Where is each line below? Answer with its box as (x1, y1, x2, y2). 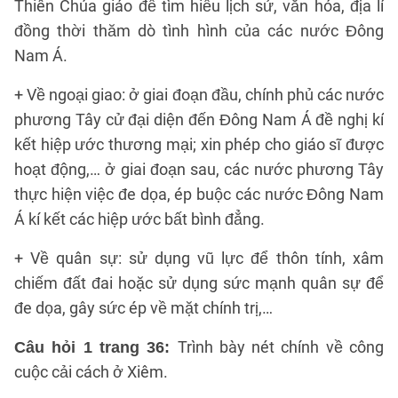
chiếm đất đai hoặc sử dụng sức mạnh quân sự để (14, 274, 384, 292)
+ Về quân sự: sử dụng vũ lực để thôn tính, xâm (14, 249, 384, 267)
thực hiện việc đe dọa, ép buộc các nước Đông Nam (14, 185, 384, 203)
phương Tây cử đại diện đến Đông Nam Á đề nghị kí (14, 110, 384, 129)
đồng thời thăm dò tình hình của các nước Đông (14, 21, 384, 40)
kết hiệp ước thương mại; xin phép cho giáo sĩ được (14, 135, 384, 154)
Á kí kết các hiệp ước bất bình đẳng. (14, 210, 265, 228)
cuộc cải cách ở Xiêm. (14, 362, 168, 381)
